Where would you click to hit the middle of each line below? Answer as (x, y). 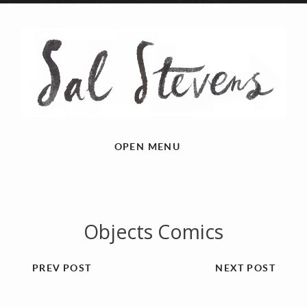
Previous (76, 289)
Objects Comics (153, 231)
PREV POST (62, 267)
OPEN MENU (147, 146)
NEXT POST (245, 267)
